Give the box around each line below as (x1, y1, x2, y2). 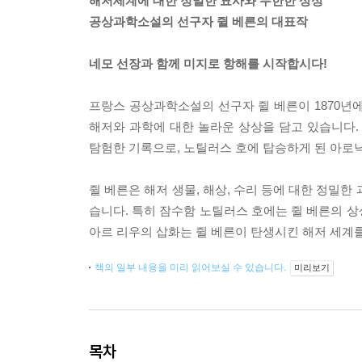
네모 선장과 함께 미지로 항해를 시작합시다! (89, 57, 327, 71)
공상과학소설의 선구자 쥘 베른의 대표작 (89, 15, 308, 29)
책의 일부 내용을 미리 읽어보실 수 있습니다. (95, 262, 288, 274)
